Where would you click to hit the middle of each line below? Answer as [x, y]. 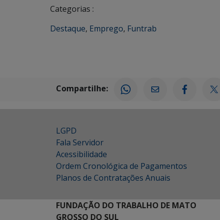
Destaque [68, 28]
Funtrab [142, 28]
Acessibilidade [82, 154]
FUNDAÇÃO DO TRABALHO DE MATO [126, 205]
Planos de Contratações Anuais [113, 178]
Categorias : [72, 9]
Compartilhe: [82, 89]
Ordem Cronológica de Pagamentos [122, 166]
